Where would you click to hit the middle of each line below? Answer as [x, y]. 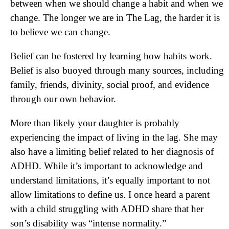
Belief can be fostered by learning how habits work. [111, 56]
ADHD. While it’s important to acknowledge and [107, 166]
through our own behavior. [63, 99]
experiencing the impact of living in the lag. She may [114, 137]
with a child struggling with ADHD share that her [107, 209]
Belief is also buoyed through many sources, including [117, 70]
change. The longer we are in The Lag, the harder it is [115, 18]
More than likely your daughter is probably [95, 123]
